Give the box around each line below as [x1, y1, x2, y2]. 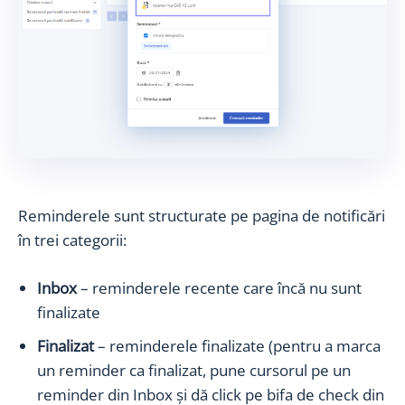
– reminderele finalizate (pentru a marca [94, 334, 381, 356]
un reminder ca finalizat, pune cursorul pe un [37, 359, 351, 381]
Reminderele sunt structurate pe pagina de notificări [18, 204, 385, 226]
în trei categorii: [18, 229, 127, 250]
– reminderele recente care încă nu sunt [77, 277, 362, 298]
